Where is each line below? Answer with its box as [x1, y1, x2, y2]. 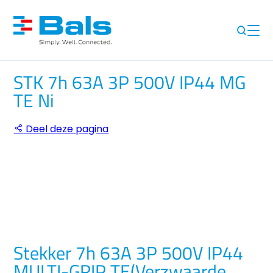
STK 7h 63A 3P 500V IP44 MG [13, 68, 246, 97]
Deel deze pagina [26, 122, 109, 136]
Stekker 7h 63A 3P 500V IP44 [13, 239, 244, 268]
